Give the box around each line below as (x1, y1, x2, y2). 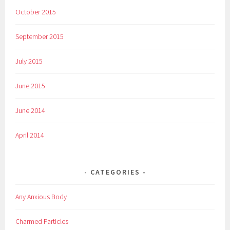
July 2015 (15, 56, 43, 66)
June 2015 (15, 81, 46, 90)
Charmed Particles (15, 216, 69, 226)
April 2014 (15, 130, 45, 140)
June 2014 (15, 105, 46, 115)
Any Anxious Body (15, 191, 67, 201)
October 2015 (15, 7, 56, 17)
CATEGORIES (90, 167, 140, 177)
